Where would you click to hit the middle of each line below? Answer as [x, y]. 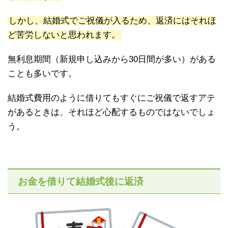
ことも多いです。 [42, 73]
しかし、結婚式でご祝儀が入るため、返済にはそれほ [112, 20]
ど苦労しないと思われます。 [64, 35]
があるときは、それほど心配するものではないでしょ [111, 112]
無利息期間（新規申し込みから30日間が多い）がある [112, 59]
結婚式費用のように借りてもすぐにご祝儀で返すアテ [111, 98]
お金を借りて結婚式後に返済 [81, 181]
